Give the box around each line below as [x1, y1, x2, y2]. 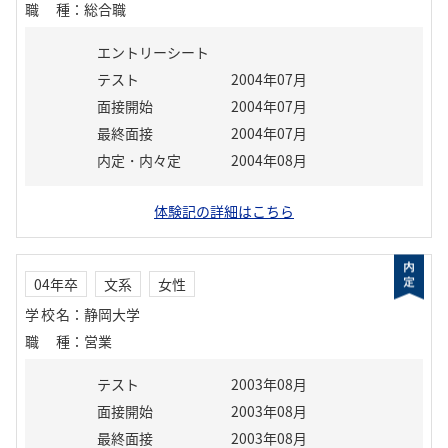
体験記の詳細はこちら [154, 201, 294, 221]
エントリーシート [97, 42, 209, 62]
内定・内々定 [97, 150, 181, 170]
